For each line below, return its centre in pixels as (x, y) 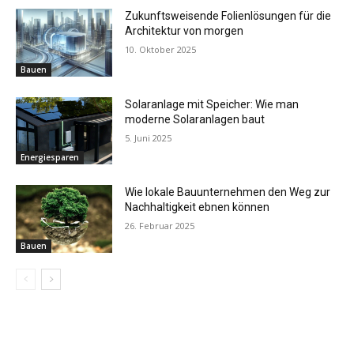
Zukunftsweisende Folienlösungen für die (228, 16)
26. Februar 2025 (160, 226)
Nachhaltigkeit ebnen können (198, 207)
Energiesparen (50, 158)
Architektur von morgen (185, 31)
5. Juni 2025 (149, 137)
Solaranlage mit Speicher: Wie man (212, 104)
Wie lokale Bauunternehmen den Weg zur (228, 192)
